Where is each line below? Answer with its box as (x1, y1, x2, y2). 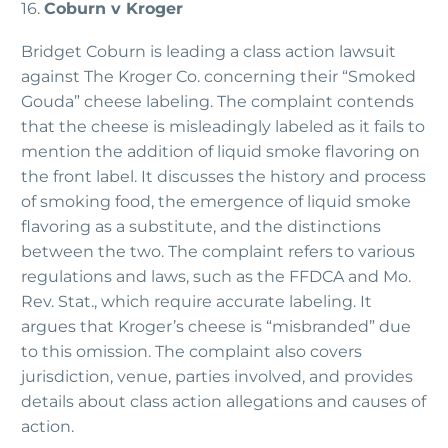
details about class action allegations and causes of (21, 391, 426, 411)
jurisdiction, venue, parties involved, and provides (21, 366, 413, 386)
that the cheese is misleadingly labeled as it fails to (21, 116, 425, 136)
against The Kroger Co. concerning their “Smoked (21, 66, 416, 86)
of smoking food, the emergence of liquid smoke (21, 191, 411, 211)
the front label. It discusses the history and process (21, 166, 426, 186)
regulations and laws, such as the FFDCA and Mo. (21, 266, 411, 286)
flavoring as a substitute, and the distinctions (21, 216, 381, 236)
